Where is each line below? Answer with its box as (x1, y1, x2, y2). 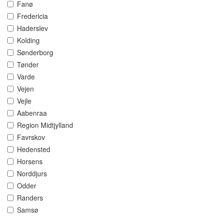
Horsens (17, 156, 43, 167)
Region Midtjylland (17, 120, 73, 130)
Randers (17, 193, 43, 203)
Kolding (17, 35, 40, 46)
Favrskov (17, 132, 45, 142)
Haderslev (17, 23, 48, 33)
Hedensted (17, 144, 50, 155)
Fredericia (17, 11, 48, 21)
